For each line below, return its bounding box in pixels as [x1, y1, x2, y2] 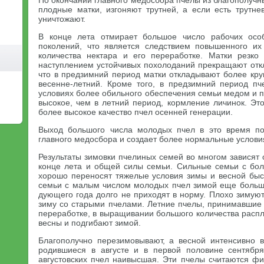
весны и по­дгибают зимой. [38, 218, 141, 227]
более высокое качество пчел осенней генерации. [38, 107, 233, 117]
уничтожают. [38, 14, 85, 24]
